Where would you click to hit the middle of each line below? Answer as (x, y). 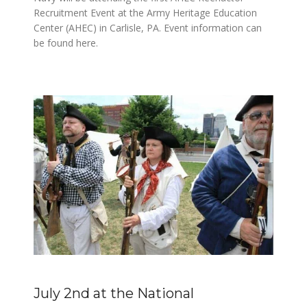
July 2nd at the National (114, 293)
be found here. (66, 43)
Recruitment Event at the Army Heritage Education (145, 13)
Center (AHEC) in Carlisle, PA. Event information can (148, 28)
